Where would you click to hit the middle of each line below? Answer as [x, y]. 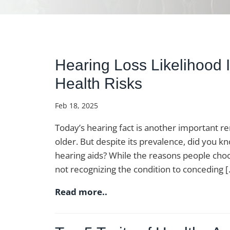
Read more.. [81, 192]
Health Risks [99, 83]
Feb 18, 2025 [76, 106]
